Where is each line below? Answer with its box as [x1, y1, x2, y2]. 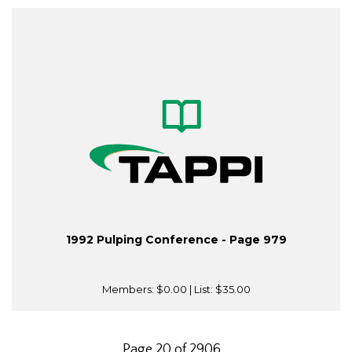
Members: [101, 283, 156, 296]
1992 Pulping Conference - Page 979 [65, 233, 287, 247]
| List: [186, 283, 215, 296]
